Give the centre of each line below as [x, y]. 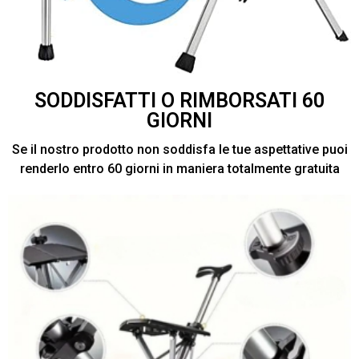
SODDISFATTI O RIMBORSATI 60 [179, 101]
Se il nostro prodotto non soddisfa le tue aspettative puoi [179, 150]
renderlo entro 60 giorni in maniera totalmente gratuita [179, 169]
